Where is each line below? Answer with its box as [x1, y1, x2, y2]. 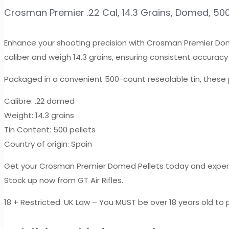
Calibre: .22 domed [4, 96, 75, 107]
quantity [4, 58, 36, 69]
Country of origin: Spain [4, 139, 92, 150]
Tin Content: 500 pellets [4, 124, 96, 135]
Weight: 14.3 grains [4, 110, 74, 121]
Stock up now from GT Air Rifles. [4, 175, 123, 186]
